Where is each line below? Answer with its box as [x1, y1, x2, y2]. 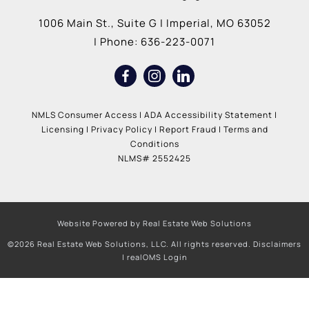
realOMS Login [126, 251, 188, 262]
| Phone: [94, 34, 141, 49]
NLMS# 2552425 [118, 152, 191, 164]
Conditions [130, 137, 179, 150]
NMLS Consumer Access [32, 108, 137, 121]
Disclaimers [253, 238, 301, 249]
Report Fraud [159, 123, 217, 135]
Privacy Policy [90, 123, 152, 135]
